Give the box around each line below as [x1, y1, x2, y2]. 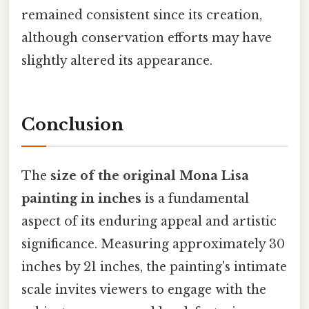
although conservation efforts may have [21, 30, 272, 46]
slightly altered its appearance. [21, 53, 212, 69]
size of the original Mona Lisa [50, 168, 249, 184]
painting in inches [21, 191, 141, 207]
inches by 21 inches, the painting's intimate [21, 259, 287, 275]
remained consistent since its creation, [21, 8, 262, 23]
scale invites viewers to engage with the [21, 282, 266, 298]
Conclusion [21, 114, 123, 135]
